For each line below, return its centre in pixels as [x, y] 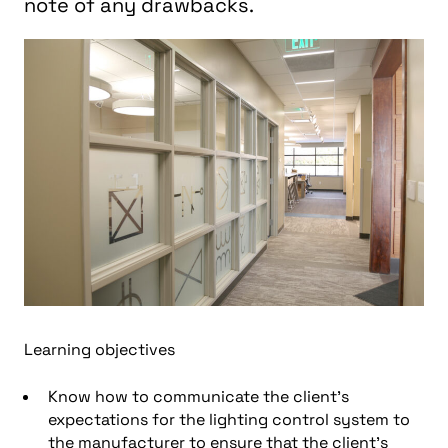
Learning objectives [99, 349]
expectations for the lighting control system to [229, 419]
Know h [76, 396]
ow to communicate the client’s [227, 396]
